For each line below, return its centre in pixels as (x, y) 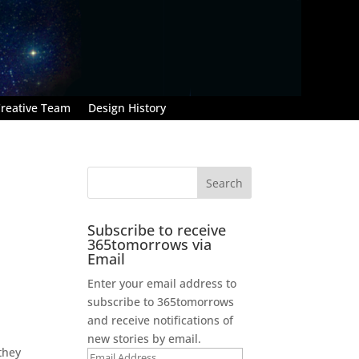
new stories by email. (145, 338)
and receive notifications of (161, 320)
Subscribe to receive (157, 230)
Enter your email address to (162, 283)
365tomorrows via (150, 244)
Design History (127, 107)
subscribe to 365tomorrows (161, 301)
